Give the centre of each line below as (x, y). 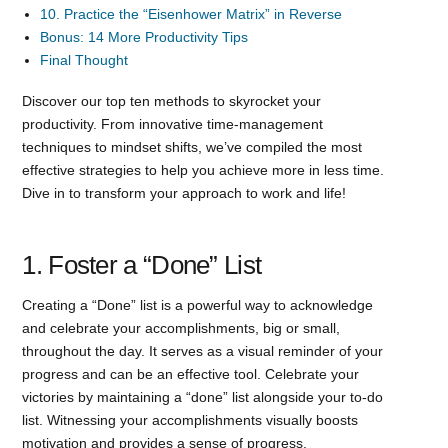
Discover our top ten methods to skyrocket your (172, 100)
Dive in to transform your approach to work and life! (184, 192)
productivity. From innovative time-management (173, 123)
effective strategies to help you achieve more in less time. (203, 169)
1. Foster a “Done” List (142, 264)
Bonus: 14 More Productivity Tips (144, 36)
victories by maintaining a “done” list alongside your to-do (203, 396)
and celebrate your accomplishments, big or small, (181, 327)
